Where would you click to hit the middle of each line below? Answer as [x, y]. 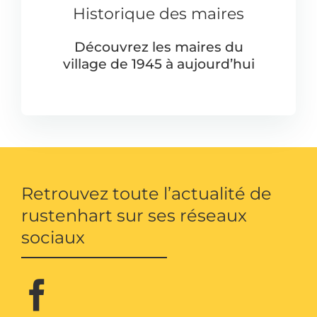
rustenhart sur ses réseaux [134, 215]
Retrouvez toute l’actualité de [146, 193]
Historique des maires [158, 13]
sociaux [53, 237]
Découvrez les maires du [158, 47]
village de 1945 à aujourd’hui [158, 64]
